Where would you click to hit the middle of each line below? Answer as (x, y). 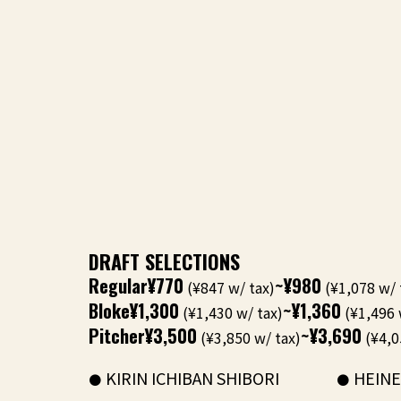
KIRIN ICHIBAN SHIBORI (192, 378)
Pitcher (117, 336)
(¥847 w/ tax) (229, 287)
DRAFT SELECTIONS (164, 261)
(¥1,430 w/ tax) (231, 312)
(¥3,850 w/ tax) (249, 337)
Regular (118, 286)
